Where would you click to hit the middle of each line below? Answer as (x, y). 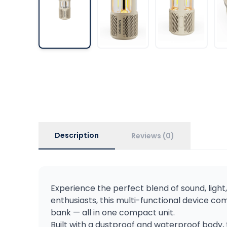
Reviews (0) (153, 136)
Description (77, 135)
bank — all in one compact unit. (113, 213)
